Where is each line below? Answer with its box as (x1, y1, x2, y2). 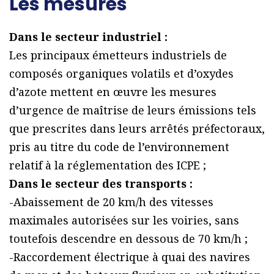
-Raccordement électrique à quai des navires (9, 250, 250, 265)
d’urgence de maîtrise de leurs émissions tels (9, 103, 256, 118)
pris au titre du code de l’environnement (9, 139, 229, 155)
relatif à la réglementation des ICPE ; (9, 158, 206, 173)
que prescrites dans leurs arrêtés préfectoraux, (9, 121, 265, 136)
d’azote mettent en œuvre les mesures (9, 84, 217, 100)
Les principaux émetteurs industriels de (9, 48, 227, 63)
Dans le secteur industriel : (9, 29, 168, 45)
